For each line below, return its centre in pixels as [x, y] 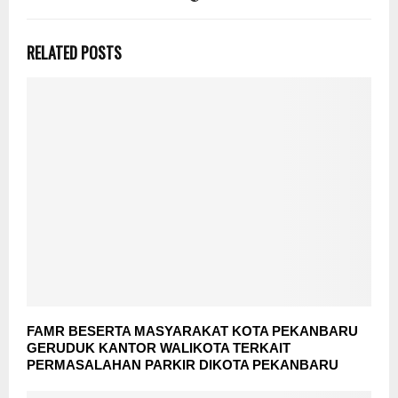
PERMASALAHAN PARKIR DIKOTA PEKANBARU [183, 365]
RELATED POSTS [74, 52]
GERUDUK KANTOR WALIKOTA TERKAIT [159, 348]
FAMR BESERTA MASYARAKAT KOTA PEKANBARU [192, 331]
